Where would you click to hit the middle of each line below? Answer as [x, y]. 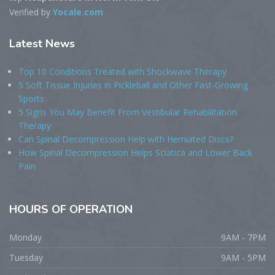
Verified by [31, 12]
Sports [31, 99]
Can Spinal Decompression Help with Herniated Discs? [126, 139]
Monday [25, 237]
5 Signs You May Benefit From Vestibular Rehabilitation [128, 112]
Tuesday [26, 258]
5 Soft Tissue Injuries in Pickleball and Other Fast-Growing [133, 85]
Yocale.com [78, 12]
